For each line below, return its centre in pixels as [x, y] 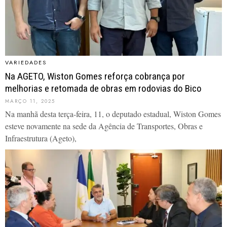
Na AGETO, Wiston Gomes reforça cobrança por [95, 77]
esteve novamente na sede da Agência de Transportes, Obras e [104, 126]
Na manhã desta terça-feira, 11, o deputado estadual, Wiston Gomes [113, 114]
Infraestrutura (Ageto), [41, 138]
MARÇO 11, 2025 [30, 101]
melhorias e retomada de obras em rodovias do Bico [103, 89]
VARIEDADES [26, 63]
